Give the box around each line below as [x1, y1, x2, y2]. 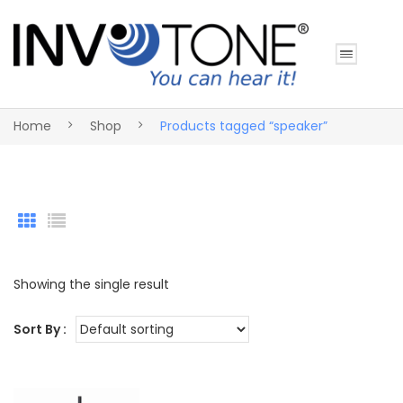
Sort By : [13, 320, 67, 339]
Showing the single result [13, 275, 169, 294]
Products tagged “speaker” [157, 116, 327, 135]
